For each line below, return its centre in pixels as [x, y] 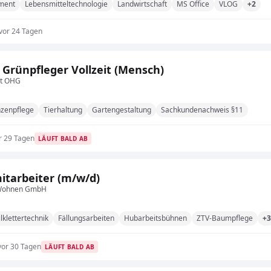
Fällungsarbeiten [86, 218]
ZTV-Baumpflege [225, 218]
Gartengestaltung [122, 110]
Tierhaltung [63, 110]
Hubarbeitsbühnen [155, 218]
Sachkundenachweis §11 [202, 110]
